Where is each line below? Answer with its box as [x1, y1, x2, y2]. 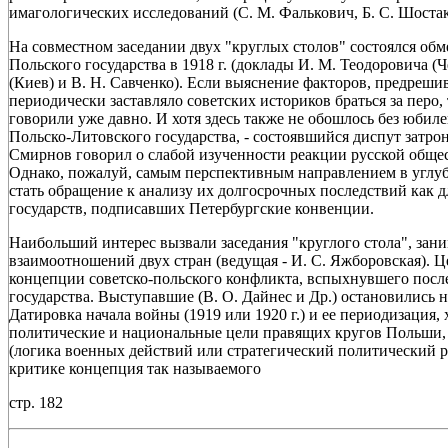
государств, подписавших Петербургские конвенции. [9, 199, 374, 217]
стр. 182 [9, 393, 63, 411]
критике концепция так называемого [9, 359, 261, 377]
